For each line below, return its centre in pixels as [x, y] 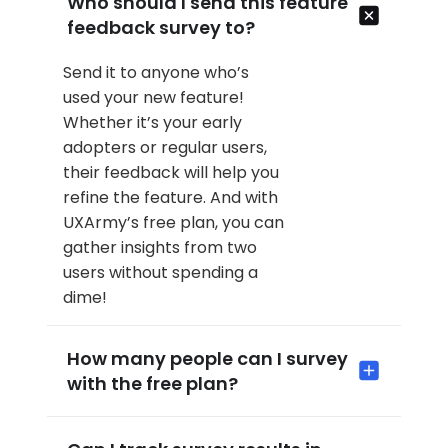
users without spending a [161, 273]
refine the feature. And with [171, 198]
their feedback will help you [171, 173]
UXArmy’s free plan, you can [174, 223]
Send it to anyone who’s [156, 73]
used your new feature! [154, 98]
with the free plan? [153, 383]
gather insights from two [160, 248]
